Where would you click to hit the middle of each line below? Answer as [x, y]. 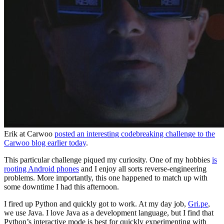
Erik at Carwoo [29, 134]
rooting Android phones [41, 169]
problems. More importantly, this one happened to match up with [106, 178]
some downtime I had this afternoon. [61, 187]
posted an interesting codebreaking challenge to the [135, 134]
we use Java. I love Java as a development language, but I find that [109, 213]
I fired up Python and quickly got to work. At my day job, [96, 204]
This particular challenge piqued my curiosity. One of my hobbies [108, 160]
